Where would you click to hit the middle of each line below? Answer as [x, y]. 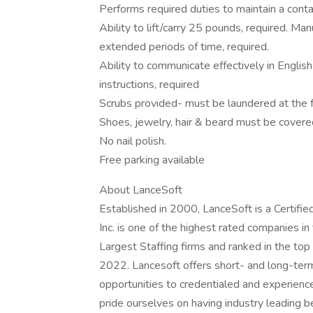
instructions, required [149, 85]
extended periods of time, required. [184, 47]
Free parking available [152, 160]
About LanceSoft [141, 190]
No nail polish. [133, 141]
